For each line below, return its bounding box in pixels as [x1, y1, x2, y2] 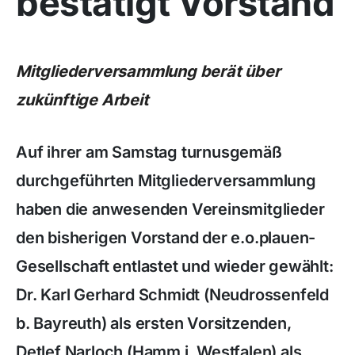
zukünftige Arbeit [16, 90, 149, 109]
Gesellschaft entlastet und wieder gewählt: [16, 257, 334, 276]
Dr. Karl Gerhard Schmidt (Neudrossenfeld [16, 285, 329, 304]
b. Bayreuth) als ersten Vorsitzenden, [16, 314, 292, 333]
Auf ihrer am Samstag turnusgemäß [16, 143, 282, 162]
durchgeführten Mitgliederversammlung [16, 171, 316, 190]
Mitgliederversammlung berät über [16, 62, 281, 81]
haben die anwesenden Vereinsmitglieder [16, 200, 325, 219]
